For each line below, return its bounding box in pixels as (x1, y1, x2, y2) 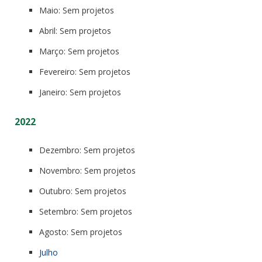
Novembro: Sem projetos (39, 164, 136, 176)
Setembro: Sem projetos (39, 205, 132, 217)
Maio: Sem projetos (39, 5, 114, 16)
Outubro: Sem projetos (39, 185, 126, 196)
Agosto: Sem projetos (39, 226, 122, 237)
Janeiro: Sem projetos (39, 87, 121, 98)
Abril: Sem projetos (39, 25, 111, 36)
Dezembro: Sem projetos (39, 144, 135, 156)
